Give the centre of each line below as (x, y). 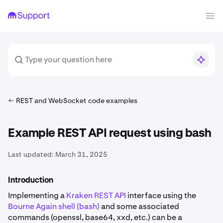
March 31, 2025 (81, 154)
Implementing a (37, 195)
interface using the (161, 195)
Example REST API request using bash (110, 133)
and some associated (139, 206)
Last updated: (31, 154)
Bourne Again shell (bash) (54, 206)
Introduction (31, 181)
